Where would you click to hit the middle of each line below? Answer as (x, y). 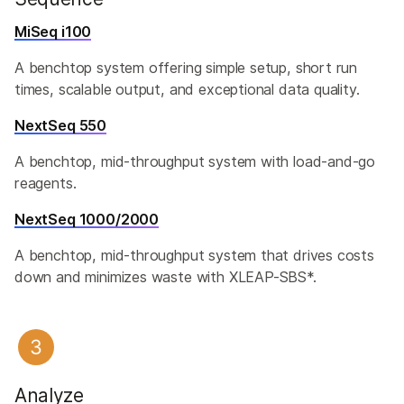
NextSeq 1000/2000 (87, 220)
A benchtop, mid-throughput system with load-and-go (195, 162)
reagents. (46, 184)
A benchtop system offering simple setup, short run (186, 68)
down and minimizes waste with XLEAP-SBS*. (165, 277)
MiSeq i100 (53, 32)
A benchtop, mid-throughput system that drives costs (194, 256)
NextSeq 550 (61, 126)
